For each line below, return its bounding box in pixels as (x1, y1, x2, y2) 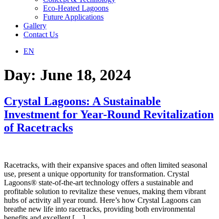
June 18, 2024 (40, 66, 131, 84)
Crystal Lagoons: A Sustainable (4, 94, 161, 108)
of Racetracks (4, 121, 73, 134)
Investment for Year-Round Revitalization (4, 108, 214, 121)
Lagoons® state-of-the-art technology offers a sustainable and (4, 178, 193, 187)
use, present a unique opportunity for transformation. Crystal (4, 169, 189, 178)
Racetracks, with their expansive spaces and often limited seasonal (4, 160, 207, 169)
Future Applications (43, 13, 104, 21)
